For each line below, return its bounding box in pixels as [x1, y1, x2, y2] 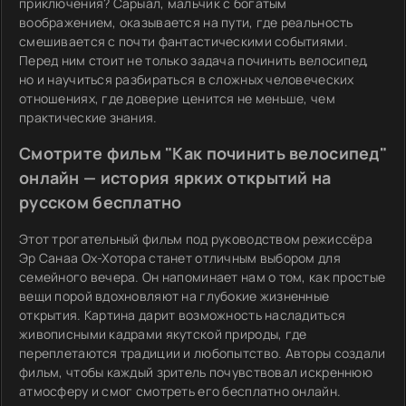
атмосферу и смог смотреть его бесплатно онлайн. [19, 382, 342, 400]
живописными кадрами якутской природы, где [19, 325, 307, 343]
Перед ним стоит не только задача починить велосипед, [19, 52, 370, 69]
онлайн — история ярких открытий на [19, 167, 332, 188]
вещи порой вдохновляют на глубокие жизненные [19, 287, 330, 304]
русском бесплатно [19, 191, 182, 213]
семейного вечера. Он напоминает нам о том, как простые [19, 268, 386, 285]
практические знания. [19, 109, 158, 126]
